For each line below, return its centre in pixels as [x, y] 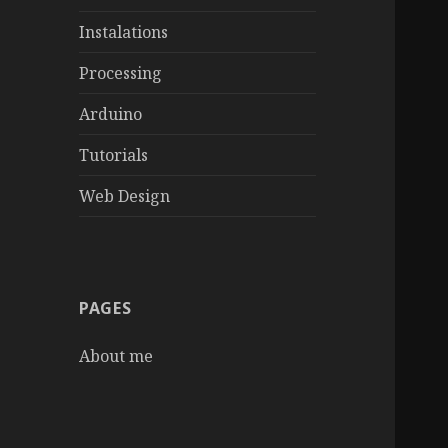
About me [116, 356]
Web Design [125, 196]
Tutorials [114, 155]
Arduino [111, 114]
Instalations [124, 32]
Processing [121, 73]
